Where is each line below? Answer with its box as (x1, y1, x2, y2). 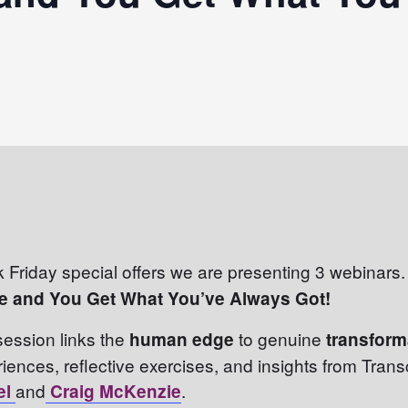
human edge (129, 327, 235, 352)
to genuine (234, 326, 327, 352)
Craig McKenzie (50, 379, 182, 404)
